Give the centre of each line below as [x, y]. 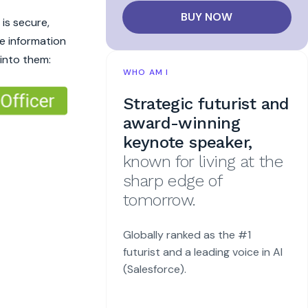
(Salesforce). [154, 269]
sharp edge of [172, 180]
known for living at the [203, 161]
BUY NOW [207, 16]
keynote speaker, [187, 142]
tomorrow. [159, 200]
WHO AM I [146, 72]
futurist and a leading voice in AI [202, 252]
